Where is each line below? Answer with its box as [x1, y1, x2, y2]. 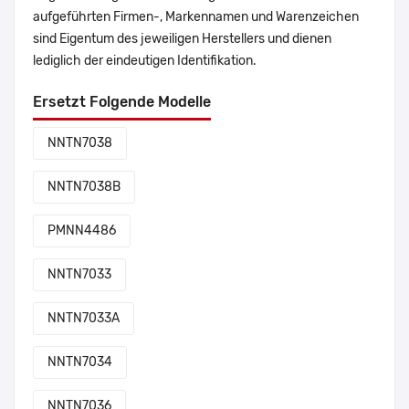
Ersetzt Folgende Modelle [33, 93, 211, 111]
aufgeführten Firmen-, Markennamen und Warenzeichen [33, 9, 359, 26]
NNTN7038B [47, 179, 121, 195]
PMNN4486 [47, 223, 116, 239]
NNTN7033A [47, 310, 120, 327]
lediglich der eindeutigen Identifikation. [33, 53, 257, 69]
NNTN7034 [47, 354, 112, 371]
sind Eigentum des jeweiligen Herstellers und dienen [33, 31, 331, 47]
